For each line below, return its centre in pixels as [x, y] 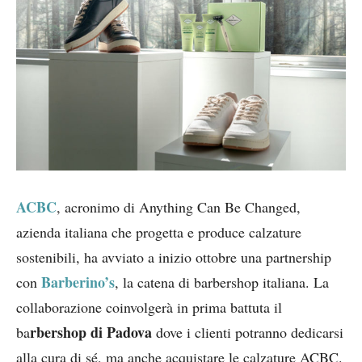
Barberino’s [78, 282]
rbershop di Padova [91, 332]
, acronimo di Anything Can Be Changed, [179, 206]
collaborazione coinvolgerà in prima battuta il [149, 307]
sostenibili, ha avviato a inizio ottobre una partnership [174, 257]
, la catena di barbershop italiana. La [222, 282]
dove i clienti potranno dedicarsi [248, 332]
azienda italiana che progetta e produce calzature [159, 232]
